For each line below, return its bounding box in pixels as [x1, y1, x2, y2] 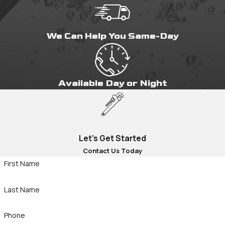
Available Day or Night [58, 77, 167, 88]
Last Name [4, 184, 40, 194]
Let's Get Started [79, 132, 146, 144]
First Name [4, 158, 40, 168]
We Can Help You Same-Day [46, 30, 179, 41]
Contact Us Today [83, 146, 142, 155]
